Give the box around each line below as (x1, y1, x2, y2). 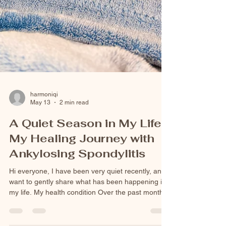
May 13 (30, 125, 50, 133)
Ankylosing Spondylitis (9, 172, 145, 187)
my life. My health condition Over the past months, (9, 214, 169, 222)
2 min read (60, 125, 89, 133)
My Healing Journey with (9, 157, 154, 172)
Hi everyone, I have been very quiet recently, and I (9, 193, 169, 201)
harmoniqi (30, 117, 58, 124)
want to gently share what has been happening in (9, 203, 166, 212)
